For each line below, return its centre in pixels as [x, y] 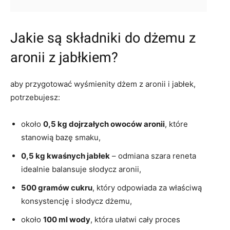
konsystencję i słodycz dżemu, [76, 201]
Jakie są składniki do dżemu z [103, 38]
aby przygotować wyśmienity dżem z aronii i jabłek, [103, 84]
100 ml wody [67, 219]
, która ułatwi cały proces [135, 219]
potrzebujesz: [35, 97]
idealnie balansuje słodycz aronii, [81, 169]
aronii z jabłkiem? [64, 57]
